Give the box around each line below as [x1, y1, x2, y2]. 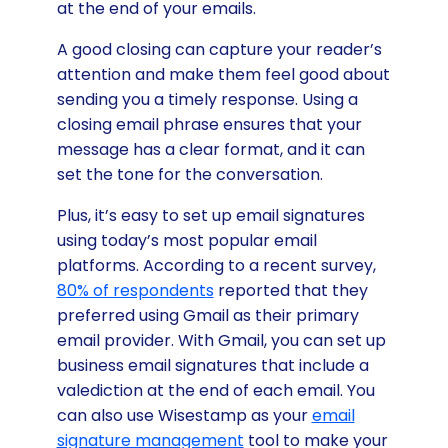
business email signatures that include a [56, 353, 369, 377]
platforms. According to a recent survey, [56, 253, 376, 277]
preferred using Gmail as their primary [56, 303, 359, 327]
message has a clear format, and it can [56, 137, 365, 161]
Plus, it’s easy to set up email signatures [56, 203, 365, 227]
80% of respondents [56, 278, 214, 302]
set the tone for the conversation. [56, 162, 327, 186]
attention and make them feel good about [56, 62, 390, 86]
